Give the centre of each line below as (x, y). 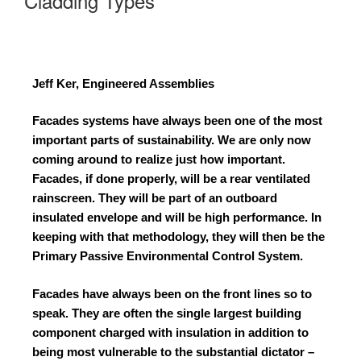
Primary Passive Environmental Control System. (168, 256)
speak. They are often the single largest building (167, 313)
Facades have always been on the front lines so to (172, 293)
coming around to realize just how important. (159, 160)
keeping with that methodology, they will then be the (178, 237)
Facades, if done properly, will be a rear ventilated (171, 179)
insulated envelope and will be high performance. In (177, 218)
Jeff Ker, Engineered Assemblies (123, 83)
